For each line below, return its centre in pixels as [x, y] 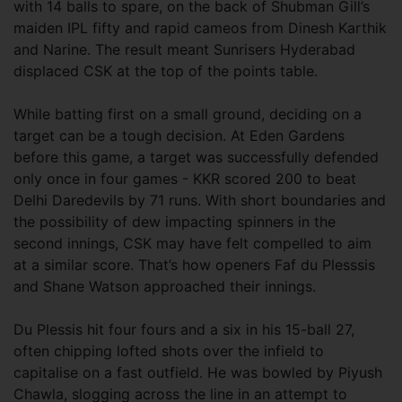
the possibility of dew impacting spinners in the [175, 221]
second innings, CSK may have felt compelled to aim [192, 243]
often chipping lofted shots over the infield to [169, 350]
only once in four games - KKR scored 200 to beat [185, 178]
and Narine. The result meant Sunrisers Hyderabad [184, 49]
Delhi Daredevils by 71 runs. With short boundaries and [200, 200]
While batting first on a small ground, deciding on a [188, 114]
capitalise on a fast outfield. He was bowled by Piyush [198, 372]
